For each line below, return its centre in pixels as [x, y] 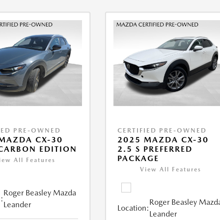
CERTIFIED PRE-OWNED [162, 131]
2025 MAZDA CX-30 [163, 140]
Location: [134, 208]
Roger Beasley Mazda [40, 193]
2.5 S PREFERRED [155, 149]
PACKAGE [138, 159]
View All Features [171, 170]
